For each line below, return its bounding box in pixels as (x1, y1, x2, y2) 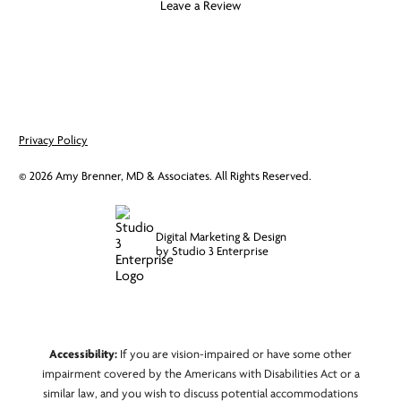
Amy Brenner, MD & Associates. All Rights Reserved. (52, 168, 311, 183)
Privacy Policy (18, 132, 88, 147)
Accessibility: (49, 346, 117, 361)
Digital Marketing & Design (155, 229, 286, 243)
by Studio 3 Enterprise (155, 243, 269, 258)
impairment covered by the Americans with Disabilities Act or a (41, 366, 360, 380)
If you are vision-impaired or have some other (117, 346, 352, 361)
